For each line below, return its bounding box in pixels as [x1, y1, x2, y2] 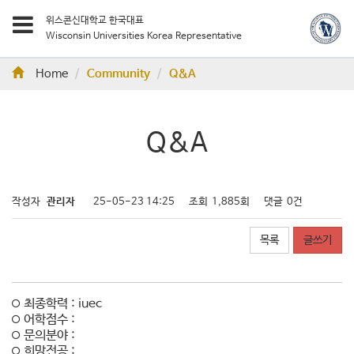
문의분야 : [21, 328, 75, 343]
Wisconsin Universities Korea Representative [46, 31, 242, 42]
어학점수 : [21, 312, 75, 327]
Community [87, 67, 151, 81]
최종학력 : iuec [21, 296, 102, 311]
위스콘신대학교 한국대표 [46, 15, 144, 26]
